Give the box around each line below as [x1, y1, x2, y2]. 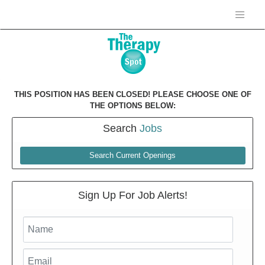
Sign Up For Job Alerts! [77, 189, 188, 201]
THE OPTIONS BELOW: [89, 101, 176, 110]
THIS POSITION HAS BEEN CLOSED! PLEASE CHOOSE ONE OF [14, 90, 251, 99]
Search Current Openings [89, 151, 176, 160]
